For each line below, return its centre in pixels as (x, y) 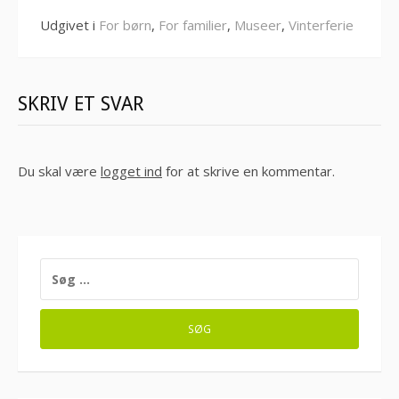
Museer (258, 24)
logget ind (131, 171)
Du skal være (59, 171)
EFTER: (60, 285)
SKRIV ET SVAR (81, 103)
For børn (125, 24)
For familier (193, 24)
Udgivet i (69, 24)
